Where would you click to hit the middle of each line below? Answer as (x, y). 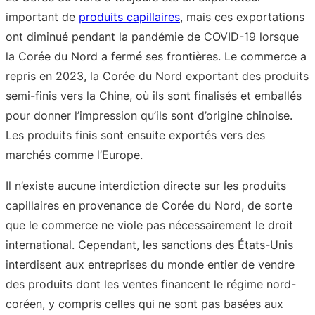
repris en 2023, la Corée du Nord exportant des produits (157, 76)
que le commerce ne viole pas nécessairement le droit (149, 225)
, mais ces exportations (242, 17)
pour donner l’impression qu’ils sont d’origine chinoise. (149, 115)
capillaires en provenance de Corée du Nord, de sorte (149, 205)
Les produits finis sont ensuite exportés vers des (135, 135)
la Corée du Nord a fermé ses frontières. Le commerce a (156, 56)
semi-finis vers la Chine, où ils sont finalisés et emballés (154, 95)
